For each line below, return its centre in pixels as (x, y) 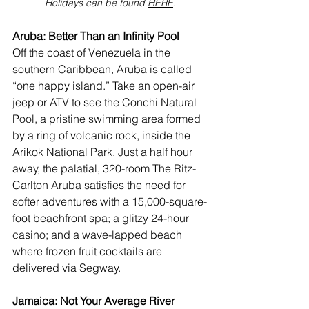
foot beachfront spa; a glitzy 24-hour (102, 218)
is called (171, 69)
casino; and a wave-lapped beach (99, 235)
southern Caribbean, (64, 69)
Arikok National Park (62, 152)
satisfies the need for (135, 185)
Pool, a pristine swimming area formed (108, 119)
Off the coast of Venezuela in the (93, 53)
